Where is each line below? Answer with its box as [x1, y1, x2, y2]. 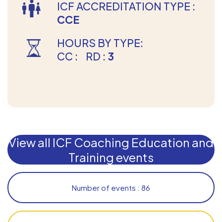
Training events [68, 149, 154, 165]
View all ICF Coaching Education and [8, 134, 214, 150]
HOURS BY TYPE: [57, 36, 149, 50]
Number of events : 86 [72, 182, 150, 192]
